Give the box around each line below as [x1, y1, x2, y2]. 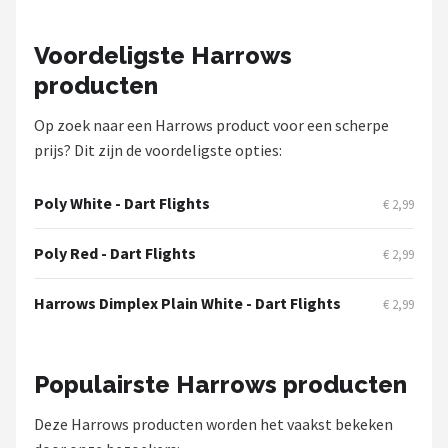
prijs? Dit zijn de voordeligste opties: [34, 140, 282, 160]
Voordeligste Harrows [34, 41, 292, 70]
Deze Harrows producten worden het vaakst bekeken [34, 414, 393, 434]
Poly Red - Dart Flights [34, 243, 196, 263]
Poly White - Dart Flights [34, 193, 210, 213]
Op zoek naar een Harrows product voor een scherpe [34, 115, 389, 135]
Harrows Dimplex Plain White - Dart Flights [34, 293, 341, 313]
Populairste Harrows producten [34, 370, 407, 399]
